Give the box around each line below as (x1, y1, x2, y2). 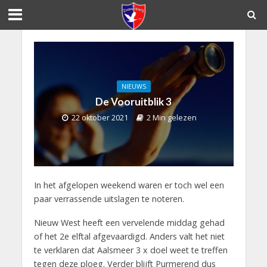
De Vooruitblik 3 (95, 95, 172, 108)
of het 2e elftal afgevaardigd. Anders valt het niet (33, 231, 225, 243)
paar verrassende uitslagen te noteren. (33, 193, 184, 204)
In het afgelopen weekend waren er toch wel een (33, 179, 224, 191)
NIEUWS (121, 82, 146, 91)
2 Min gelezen (147, 113, 197, 123)
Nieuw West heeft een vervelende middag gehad (33, 217, 225, 229)
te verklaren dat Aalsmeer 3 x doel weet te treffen (33, 244, 228, 256)
